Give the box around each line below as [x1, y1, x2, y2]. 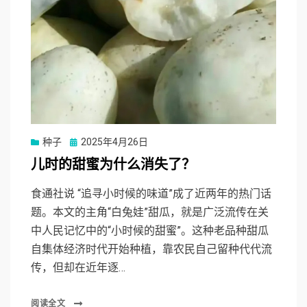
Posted [69, 135, 100, 147]
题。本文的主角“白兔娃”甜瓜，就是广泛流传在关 [31, 205, 269, 219]
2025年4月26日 [81, 136, 148, 147]
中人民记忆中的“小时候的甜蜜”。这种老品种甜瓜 [31, 223, 269, 237]
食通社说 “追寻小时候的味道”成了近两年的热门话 [31, 186, 271, 200]
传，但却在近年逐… [31, 260, 125, 274]
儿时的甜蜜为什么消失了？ [31, 155, 195, 174]
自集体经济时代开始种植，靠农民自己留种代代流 [31, 242, 272, 256]
